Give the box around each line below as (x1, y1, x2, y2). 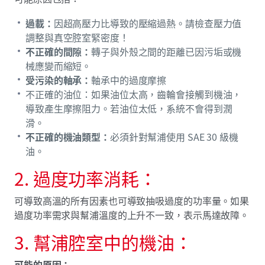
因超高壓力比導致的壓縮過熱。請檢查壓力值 (53, 15, 242, 30)
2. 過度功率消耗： (14, 164, 157, 191)
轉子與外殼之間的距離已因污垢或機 (91, 44, 242, 59)
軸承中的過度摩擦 (91, 72, 167, 87)
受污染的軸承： (25, 72, 92, 87)
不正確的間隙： (25, 44, 92, 59)
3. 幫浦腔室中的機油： (14, 228, 192, 255)
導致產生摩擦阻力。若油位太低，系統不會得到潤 (25, 101, 232, 115)
